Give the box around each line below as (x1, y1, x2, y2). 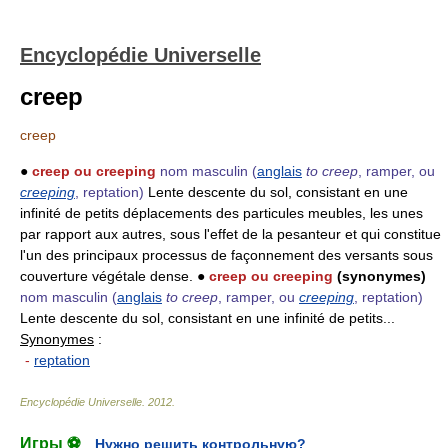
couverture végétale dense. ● (20, 268, 209, 284)
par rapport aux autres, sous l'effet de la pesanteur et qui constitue (20, 226, 441, 242)
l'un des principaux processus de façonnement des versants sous (20, 247, 433, 263)
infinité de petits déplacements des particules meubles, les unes (20, 205, 423, 221)
